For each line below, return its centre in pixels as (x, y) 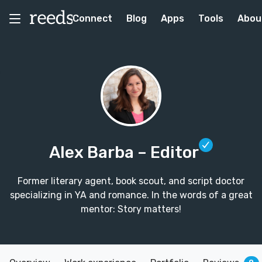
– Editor (168, 152)
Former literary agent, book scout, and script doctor (131, 181)
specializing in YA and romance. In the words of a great (131, 195)
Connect (92, 18)
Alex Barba (93, 152)
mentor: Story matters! (131, 209)
